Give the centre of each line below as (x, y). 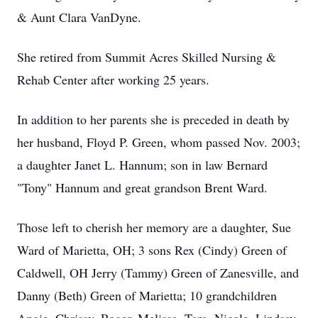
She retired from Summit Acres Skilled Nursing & (147, 57)
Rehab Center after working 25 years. (113, 79)
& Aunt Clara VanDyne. (79, 17)
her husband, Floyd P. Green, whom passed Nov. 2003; (159, 142)
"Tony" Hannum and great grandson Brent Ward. (142, 187)
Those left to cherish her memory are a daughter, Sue (154, 227)
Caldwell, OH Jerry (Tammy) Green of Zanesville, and (158, 273)
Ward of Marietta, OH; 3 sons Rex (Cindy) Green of (152, 250)
